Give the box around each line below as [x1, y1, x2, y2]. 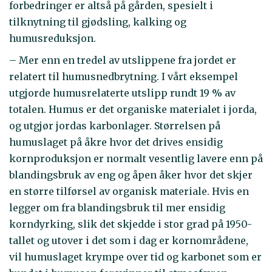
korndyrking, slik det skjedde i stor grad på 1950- [9, 218, 252, 231]
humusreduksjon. [9, 32, 96, 44]
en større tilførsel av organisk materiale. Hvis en [9, 185, 249, 198]
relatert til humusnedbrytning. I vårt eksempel [9, 70, 238, 83]
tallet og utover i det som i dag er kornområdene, [9, 234, 248, 247]
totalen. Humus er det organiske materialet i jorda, [9, 103, 257, 116]
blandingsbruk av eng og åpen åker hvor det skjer [9, 169, 253, 182]
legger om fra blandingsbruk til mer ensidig [9, 202, 225, 214]
